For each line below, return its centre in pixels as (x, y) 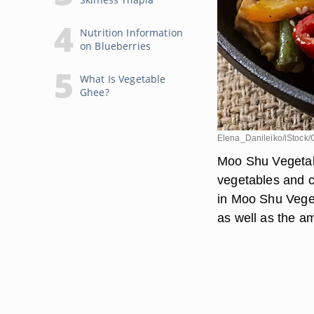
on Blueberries (115, 46)
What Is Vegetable (123, 79)
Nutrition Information (131, 33)
